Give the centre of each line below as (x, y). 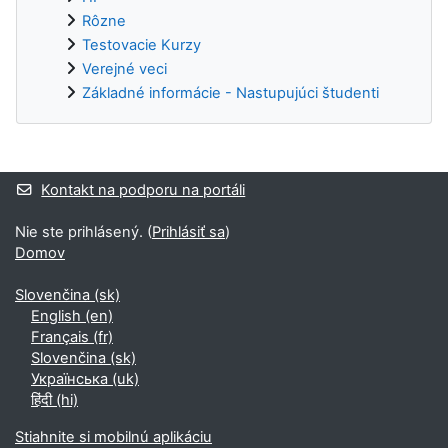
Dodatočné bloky (100, 166)
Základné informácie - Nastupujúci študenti (230, 92)
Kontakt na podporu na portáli (143, 190)
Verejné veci (124, 68)
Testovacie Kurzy (141, 44)
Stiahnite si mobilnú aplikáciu (113, 437)
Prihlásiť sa (188, 232)
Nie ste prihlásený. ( (83, 232)
